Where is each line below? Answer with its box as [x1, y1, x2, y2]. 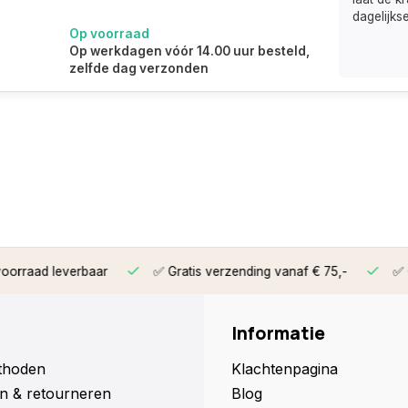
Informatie [231, 321, 325, 345]
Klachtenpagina [231, 360, 338, 378]
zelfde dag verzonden [69, 61, 209, 76]
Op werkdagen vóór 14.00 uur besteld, [69, 44, 310, 58]
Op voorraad [69, 26, 149, 41]
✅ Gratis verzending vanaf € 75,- [118, 264, 316, 279]
